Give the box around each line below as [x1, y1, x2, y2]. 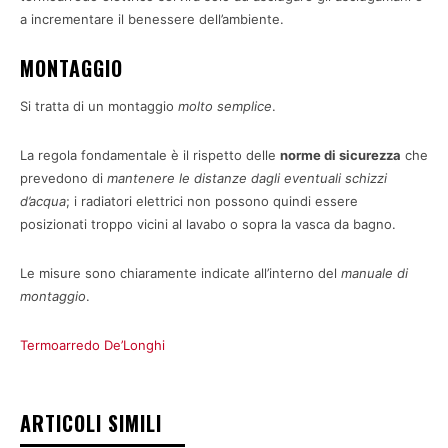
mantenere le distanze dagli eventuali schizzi [107, 169, 387, 186]
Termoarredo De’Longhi [20, 336, 165, 353]
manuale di [341, 264, 408, 281]
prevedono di [20, 169, 107, 186]
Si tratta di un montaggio [20, 97, 178, 114]
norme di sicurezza [280, 146, 401, 163]
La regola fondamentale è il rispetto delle [20, 146, 280, 163]
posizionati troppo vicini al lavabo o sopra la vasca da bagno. [20, 215, 396, 232]
